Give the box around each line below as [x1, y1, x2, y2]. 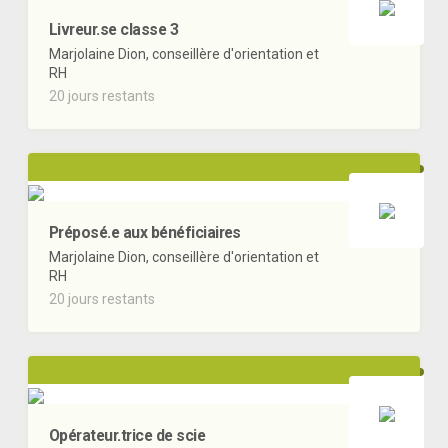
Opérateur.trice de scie [49, 425, 206, 445]
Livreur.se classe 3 [49, 20, 179, 40]
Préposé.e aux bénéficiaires [49, 223, 241, 243]
